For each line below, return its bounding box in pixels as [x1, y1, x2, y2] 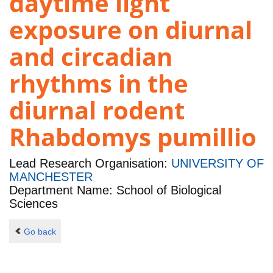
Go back [23, 226, 56, 236]
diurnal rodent [9, 93, 185, 127]
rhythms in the [9, 66, 188, 101]
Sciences [9, 197, 58, 211]
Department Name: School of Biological [9, 183, 221, 197]
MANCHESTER [9, 170, 93, 184]
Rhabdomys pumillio [9, 120, 257, 154]
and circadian [9, 40, 172, 74]
